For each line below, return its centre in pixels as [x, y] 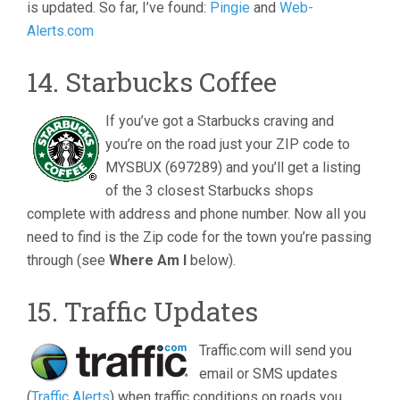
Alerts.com [60, 31]
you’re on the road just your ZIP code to [228, 144]
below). [211, 260]
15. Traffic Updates [142, 311]
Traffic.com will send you [275, 350]
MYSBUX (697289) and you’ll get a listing [233, 167]
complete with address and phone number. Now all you [196, 214]
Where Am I [148, 260]
